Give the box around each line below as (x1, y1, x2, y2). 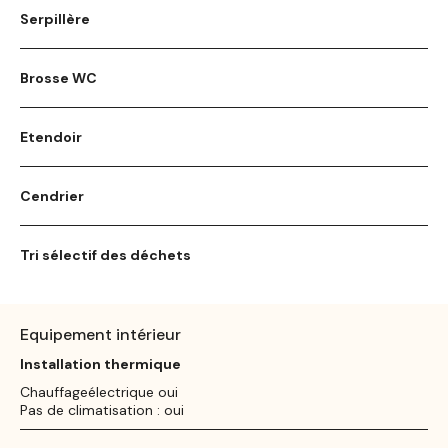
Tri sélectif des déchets (20, 245, 191, 264)
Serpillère (20, 9, 90, 28)
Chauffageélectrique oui (20, 382, 178, 401)
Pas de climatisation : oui (20, 400, 184, 419)
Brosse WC (20, 68, 97, 87)
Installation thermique (20, 354, 181, 373)
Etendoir (20, 127, 82, 146)
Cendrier (20, 186, 84, 205)
